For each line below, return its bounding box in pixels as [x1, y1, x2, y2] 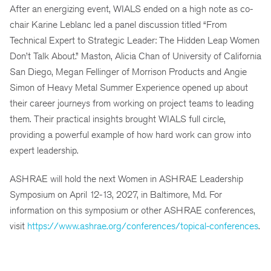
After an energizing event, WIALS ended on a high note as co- [10, 3, 253, 15]
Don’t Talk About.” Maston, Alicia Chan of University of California [10, 50, 261, 62]
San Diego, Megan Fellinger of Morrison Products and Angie [10, 66, 247, 78]
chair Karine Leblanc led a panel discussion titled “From [10, 19, 227, 31]
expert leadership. [10, 145, 79, 157]
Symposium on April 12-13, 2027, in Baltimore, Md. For [10, 189, 222, 201]
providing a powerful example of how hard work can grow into [10, 129, 251, 141]
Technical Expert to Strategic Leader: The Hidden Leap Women [10, 34, 260, 47]
